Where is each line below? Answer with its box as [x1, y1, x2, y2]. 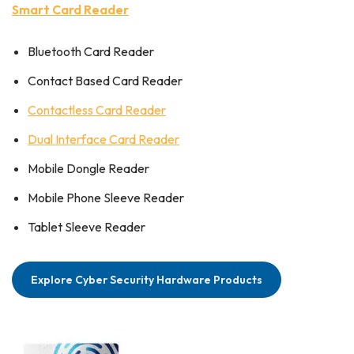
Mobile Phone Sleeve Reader [28, 190, 184, 205]
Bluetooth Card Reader [28, 43, 154, 59]
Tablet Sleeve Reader [28, 219, 145, 235]
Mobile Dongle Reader [28, 160, 149, 176]
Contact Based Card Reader [28, 73, 183, 88]
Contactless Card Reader [28, 102, 166, 118]
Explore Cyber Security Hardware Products [31, 273, 262, 287]
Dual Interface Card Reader [28, 131, 179, 147]
